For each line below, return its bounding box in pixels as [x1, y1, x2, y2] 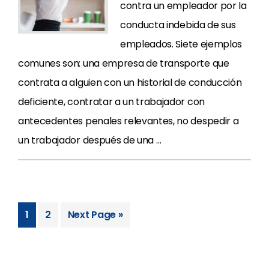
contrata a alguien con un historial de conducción [18, 76, 242, 89]
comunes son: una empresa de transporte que [18, 56, 229, 70]
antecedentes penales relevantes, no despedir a [18, 114, 239, 128]
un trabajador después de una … [18, 133, 162, 147]
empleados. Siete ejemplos [120, 37, 242, 51]
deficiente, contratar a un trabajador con [18, 95, 205, 109]
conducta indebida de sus [120, 18, 236, 32]
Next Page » [67, 208, 123, 222]
